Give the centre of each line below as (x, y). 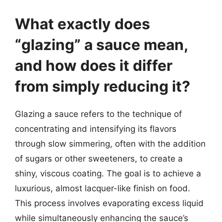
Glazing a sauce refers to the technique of (98, 114)
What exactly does (83, 24)
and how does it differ (94, 65)
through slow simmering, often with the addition (110, 144)
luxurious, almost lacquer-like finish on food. (103, 188)
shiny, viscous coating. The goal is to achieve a (108, 173)
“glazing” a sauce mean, (101, 45)
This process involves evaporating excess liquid (109, 203)
